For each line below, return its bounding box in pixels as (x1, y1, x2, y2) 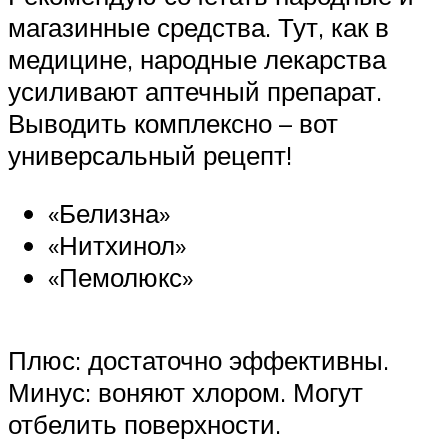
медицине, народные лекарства (8, 42, 386, 75)
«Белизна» (48, 196, 170, 229)
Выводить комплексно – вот (8, 106, 338, 139)
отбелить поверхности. (8, 407, 281, 440)
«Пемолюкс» (48, 260, 193, 293)
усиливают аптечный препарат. (8, 74, 382, 107)
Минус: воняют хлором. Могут (8, 375, 363, 408)
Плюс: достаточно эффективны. (8, 343, 389, 376)
